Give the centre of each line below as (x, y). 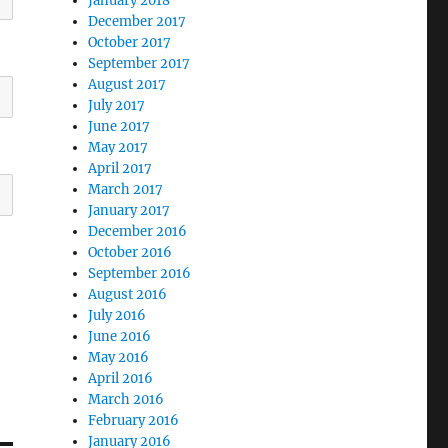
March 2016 (126, 399)
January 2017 (129, 210)
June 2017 (119, 126)
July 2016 (117, 315)
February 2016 (134, 420)
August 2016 (128, 294)
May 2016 (119, 357)
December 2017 (137, 21)
